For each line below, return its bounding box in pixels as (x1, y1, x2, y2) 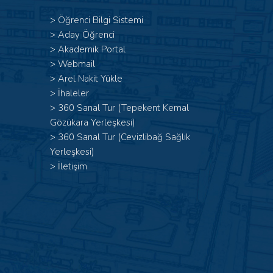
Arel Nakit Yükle (58, 73, 122, 85)
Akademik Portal (58, 43, 126, 55)
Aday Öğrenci (58, 29, 115, 41)
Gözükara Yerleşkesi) (50, 116, 135, 129)
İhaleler (58, 87, 89, 99)
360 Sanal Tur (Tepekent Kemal (58, 102, 189, 114)
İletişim (58, 160, 87, 172)
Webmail (58, 58, 95, 70)
